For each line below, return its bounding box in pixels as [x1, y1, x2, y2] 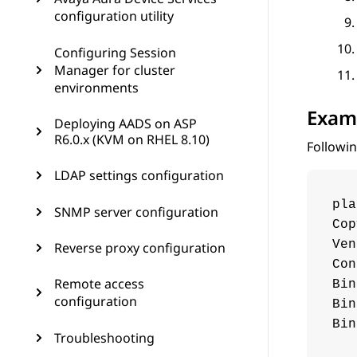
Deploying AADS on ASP [54, 115, 197, 132]
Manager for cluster [54, 61, 175, 79]
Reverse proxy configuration [54, 239, 226, 257]
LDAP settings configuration [54, 167, 224, 184]
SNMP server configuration [54, 203, 218, 221]
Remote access [54, 275, 144, 292]
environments [54, 79, 139, 96]
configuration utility [54, 7, 174, 25]
